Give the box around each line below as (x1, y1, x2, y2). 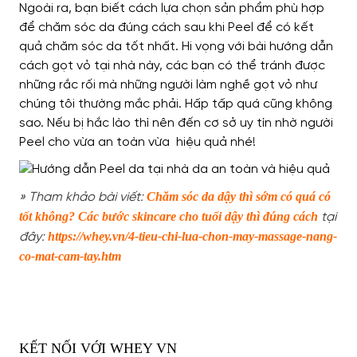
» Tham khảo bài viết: (19, 190, 147, 205)
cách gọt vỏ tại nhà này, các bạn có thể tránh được (19, 59, 325, 73)
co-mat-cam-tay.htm (19, 249, 121, 264)
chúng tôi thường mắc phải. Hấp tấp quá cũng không (19, 97, 332, 112)
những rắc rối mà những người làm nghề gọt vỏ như (19, 78, 317, 92)
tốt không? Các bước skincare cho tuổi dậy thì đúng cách (19, 210, 318, 224)
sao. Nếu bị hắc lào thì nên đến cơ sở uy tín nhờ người (19, 116, 333, 131)
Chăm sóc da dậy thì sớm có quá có (147, 190, 331, 204)
